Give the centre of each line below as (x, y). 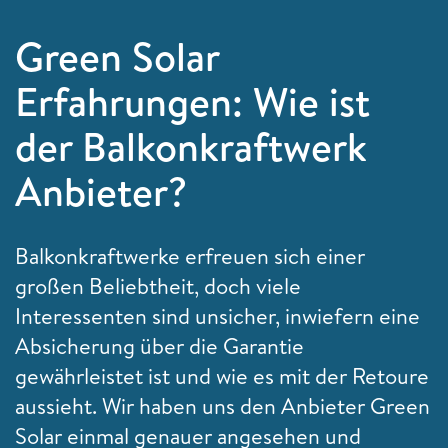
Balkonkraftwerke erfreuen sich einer (190, 255)
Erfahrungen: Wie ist (192, 101)
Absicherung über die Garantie (159, 345)
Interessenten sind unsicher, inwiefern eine (217, 315)
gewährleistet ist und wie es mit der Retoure (222, 375)
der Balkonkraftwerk (191, 146)
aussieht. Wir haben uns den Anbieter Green (222, 405)
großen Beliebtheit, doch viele (158, 285)
